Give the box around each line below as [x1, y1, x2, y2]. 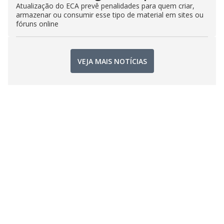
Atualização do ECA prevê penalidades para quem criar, [16, 1, 194, 11]
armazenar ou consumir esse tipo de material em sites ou [16, 10, 203, 20]
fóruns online [16, 19, 58, 29]
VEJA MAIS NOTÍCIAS [77, 56, 147, 66]
